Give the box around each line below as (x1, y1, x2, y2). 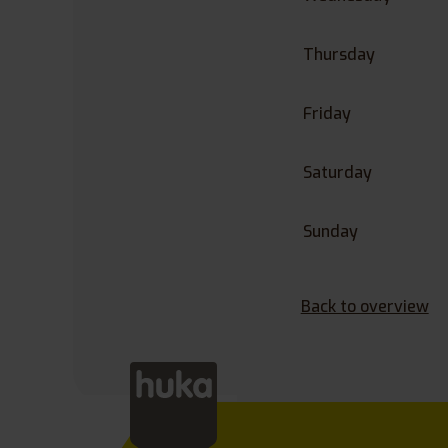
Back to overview (300, 295, 429, 317)
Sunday (302, 220, 358, 242)
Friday (302, 102, 351, 124)
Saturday (302, 161, 372, 183)
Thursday (302, 43, 375, 65)
